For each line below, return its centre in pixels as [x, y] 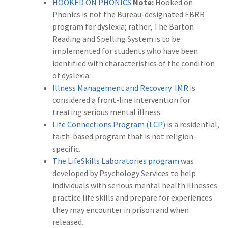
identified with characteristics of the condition [134, 63]
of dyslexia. [72, 76]
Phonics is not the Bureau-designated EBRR [129, 15]
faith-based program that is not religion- [124, 137]
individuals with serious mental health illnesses [135, 186]
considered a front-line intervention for [121, 100]
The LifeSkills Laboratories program [116, 161]
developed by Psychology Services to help [124, 173]
